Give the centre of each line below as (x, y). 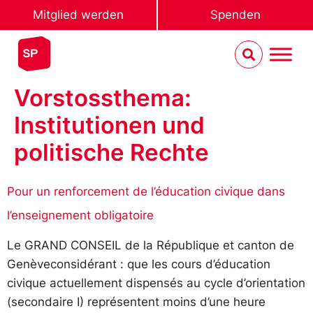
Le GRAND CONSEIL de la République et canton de (151, 245)
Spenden (235, 15)
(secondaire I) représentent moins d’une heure (136, 302)
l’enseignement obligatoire (80, 215)
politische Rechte (111, 152)
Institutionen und (109, 125)
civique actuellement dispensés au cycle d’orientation (156, 283)
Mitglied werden (78, 15)
